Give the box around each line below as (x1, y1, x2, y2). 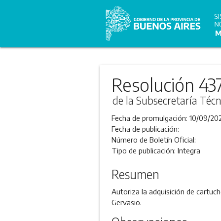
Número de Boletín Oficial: (111, 135, 196, 144)
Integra (177, 146, 200, 155)
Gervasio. (111, 197, 142, 207)
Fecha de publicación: (111, 124, 179, 133)
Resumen (111, 167, 159, 182)
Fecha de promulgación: (111, 113, 189, 122)
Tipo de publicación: (111, 146, 178, 155)
